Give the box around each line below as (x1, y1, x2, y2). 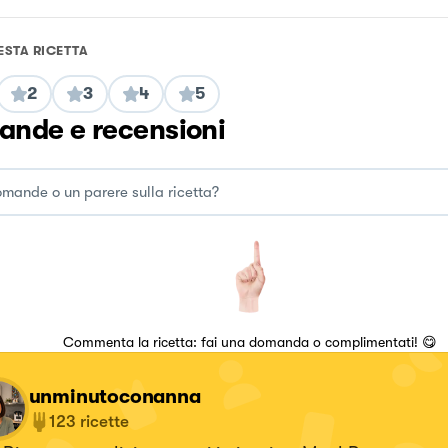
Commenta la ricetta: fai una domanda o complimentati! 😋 (62, 334, 437, 350)
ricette (79, 412, 129, 431)
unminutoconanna (28, 385, 201, 408)
